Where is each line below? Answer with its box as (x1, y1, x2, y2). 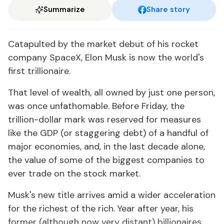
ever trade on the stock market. (8, 167, 140, 179)
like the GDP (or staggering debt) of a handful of (8, 127, 208, 139)
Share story (146, 4, 190, 14)
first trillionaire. (8, 65, 70, 77)
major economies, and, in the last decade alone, (8, 140, 205, 152)
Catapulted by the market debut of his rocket (8, 38, 198, 50)
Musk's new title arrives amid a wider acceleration (8, 189, 215, 201)
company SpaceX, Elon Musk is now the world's (8, 51, 204, 63)
